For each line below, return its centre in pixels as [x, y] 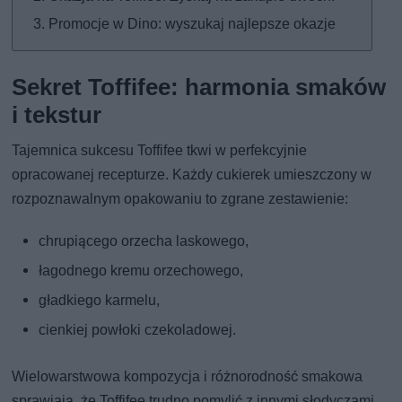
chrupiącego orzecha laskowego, [144, 240]
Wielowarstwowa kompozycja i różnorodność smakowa [188, 376]
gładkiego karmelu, [100, 300]
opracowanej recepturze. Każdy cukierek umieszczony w [192, 174]
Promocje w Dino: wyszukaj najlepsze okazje [192, 23]
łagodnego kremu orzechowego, [141, 270]
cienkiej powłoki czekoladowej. [138, 329]
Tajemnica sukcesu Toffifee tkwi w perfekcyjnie [160, 150]
